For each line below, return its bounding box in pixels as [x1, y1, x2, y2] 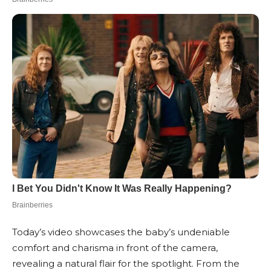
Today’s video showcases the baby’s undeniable [12, 226, 230, 238]
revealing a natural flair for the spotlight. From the [12, 258, 240, 270]
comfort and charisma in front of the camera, [12, 242, 218, 254]
